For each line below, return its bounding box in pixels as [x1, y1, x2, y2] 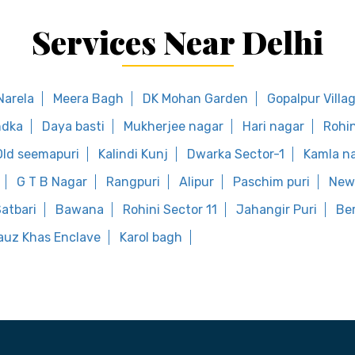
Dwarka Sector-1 [187, 147, 284, 162]
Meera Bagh [53, 91, 124, 106]
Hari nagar [242, 119, 304, 134]
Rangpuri [106, 174, 160, 189]
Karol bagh [120, 230, 182, 245]
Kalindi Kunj [98, 147, 168, 162]
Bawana [55, 202, 104, 217]
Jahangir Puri [236, 202, 317, 217]
